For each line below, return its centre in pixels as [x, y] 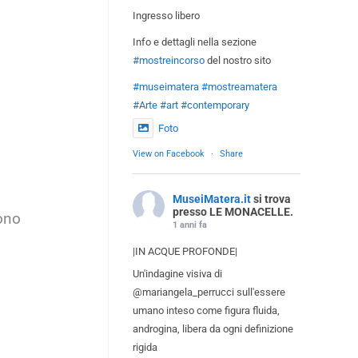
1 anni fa [190, 225]
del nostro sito [238, 60]
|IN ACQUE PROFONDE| [185, 251]
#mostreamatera [239, 86]
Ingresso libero [166, 15]
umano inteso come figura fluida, [206, 310]
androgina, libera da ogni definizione [213, 328]
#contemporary [215, 105]
